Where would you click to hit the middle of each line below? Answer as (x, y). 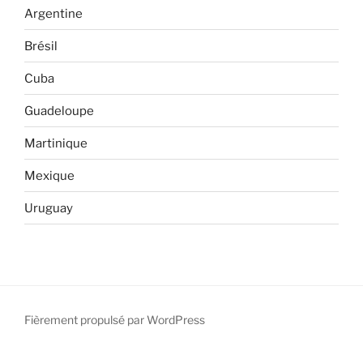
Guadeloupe (59, 111)
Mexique (49, 175)
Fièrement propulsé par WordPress (115, 320)
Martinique (56, 143)
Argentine (53, 13)
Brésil (41, 46)
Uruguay (49, 208)
